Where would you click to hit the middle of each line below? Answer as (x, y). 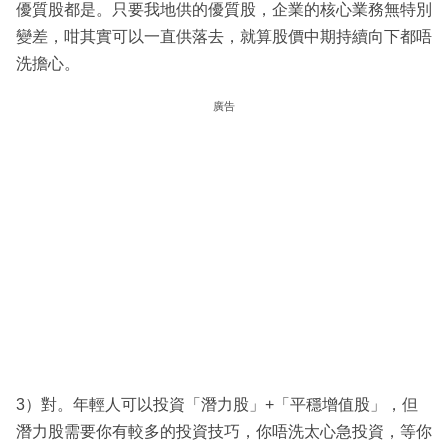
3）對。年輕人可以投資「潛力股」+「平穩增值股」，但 (217, 405)
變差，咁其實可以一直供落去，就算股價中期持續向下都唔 (224, 37)
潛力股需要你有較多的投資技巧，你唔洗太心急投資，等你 (224, 432)
